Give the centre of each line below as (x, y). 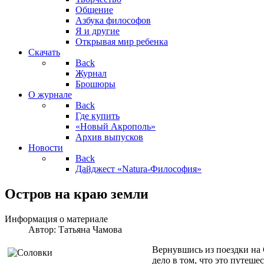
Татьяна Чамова (90, 229)
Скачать (44, 52)
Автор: (43, 229)
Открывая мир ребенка (122, 42)
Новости (46, 148)
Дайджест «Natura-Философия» (138, 169)
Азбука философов (113, 20)
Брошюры (95, 84)
